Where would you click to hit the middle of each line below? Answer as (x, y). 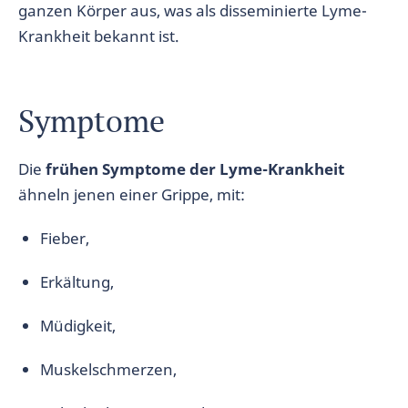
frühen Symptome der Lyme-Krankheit (195, 169)
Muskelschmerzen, (108, 369)
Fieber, (65, 238)
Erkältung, (77, 282)
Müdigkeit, (78, 326)
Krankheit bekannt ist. (99, 36)
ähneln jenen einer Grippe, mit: (132, 194)
